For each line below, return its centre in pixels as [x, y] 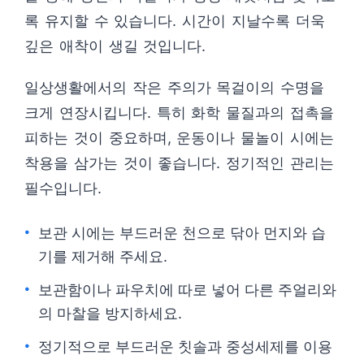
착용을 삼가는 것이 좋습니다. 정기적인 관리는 [179, 163]
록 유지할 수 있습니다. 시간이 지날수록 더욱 [175, 21]
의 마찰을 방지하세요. [110, 313]
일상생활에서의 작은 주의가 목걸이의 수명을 [175, 87]
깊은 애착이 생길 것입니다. [115, 46]
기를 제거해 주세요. [103, 256]
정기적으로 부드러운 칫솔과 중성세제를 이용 [185, 347]
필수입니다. [63, 188]
